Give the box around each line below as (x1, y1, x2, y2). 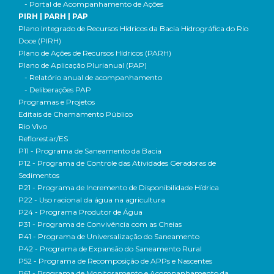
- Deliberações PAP (24, 85, 91, 94)
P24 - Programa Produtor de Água (18, 207, 143, 217)
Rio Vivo (18, 122, 47, 131)
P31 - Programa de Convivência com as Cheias (18, 220, 182, 229)
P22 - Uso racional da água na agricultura (18, 195, 165, 204)
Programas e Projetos (18, 97, 95, 106)
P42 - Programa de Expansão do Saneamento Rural (18, 244, 202, 253)
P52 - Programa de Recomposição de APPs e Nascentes (18, 256, 212, 265)
